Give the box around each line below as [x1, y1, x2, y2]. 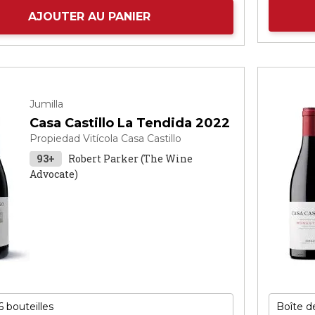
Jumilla [30, 98, 64, 110]
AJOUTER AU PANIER [28, 10, 151, 23]
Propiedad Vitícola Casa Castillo [30, 132, 182, 145]
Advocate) [30, 167, 79, 181]
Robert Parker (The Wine [68, 152, 193, 165]
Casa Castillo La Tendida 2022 [30, 115, 231, 131]
